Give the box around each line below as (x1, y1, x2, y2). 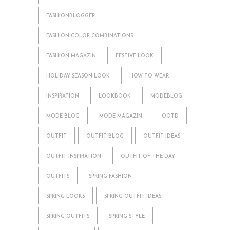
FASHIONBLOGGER (46, 13, 95, 19)
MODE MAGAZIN (99, 113, 142, 119)
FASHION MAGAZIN (46, 53, 96, 59)
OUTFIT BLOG (86, 133, 124, 139)
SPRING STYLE (109, 213, 145, 219)
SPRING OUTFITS (46, 213, 89, 219)
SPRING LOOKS (46, 193, 85, 199)
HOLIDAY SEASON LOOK (46, 73, 110, 79)
